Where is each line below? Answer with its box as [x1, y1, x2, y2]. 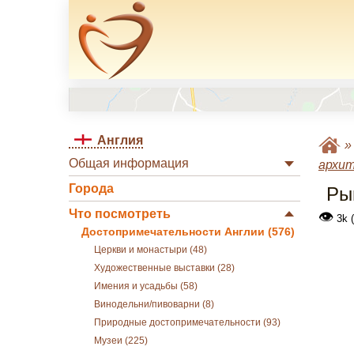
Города [69, 182, 114, 195]
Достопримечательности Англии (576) [81, 226, 295, 238]
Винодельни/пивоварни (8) [94, 299, 214, 309]
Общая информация [69, 156, 189, 170]
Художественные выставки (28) [94, 263, 235, 273]
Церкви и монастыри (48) [94, 245, 207, 254]
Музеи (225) [94, 336, 148, 345]
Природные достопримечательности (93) [94, 318, 281, 327]
